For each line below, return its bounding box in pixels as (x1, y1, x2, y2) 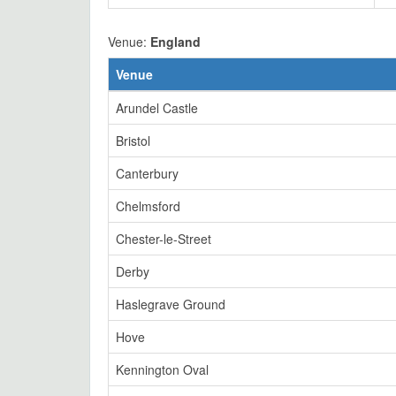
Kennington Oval (116, 361, 209, 378)
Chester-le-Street (116, 230, 211, 247)
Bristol (116, 132, 150, 149)
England (150, 33, 201, 50)
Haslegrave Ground (116, 295, 225, 313)
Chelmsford (116, 197, 180, 215)
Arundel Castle (116, 99, 198, 117)
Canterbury (116, 164, 179, 182)
